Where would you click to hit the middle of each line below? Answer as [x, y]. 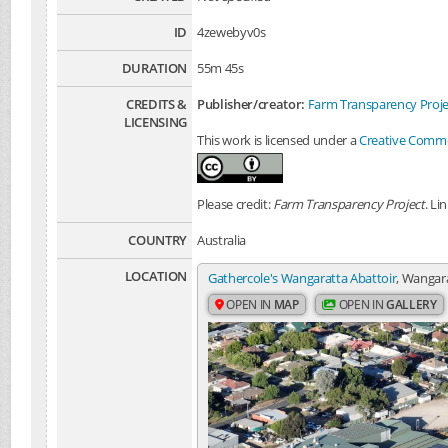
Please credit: [235, 204]
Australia [222, 240]
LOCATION [155, 276]
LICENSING [155, 122]
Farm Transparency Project [349, 204]
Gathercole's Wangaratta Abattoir [302, 278]
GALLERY [411, 305]
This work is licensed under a [278, 140]
